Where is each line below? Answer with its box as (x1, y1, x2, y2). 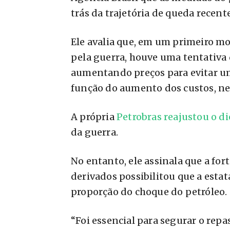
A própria (71, 111, 117, 123)
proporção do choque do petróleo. (71, 186, 227, 198)
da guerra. (71, 126, 118, 138)
